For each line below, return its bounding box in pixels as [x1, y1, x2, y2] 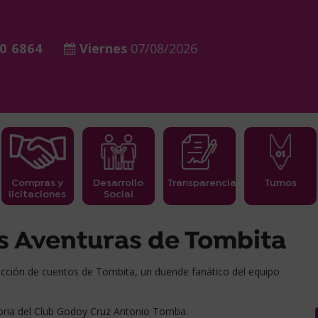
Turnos [263, 177, 297, 190]
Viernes [76, 40, 131, 57]
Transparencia [166, 177, 236, 190]
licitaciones [9, 189, 67, 201]
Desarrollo [93, 177, 144, 190]
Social [103, 189, 133, 201]
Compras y [11, 177, 64, 190]
